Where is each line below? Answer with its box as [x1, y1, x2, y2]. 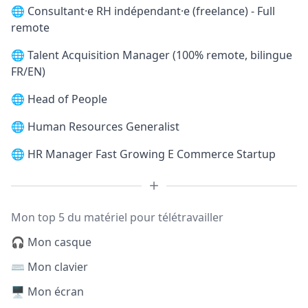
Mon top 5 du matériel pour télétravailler [11, 210, 223, 225]
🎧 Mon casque [11, 234, 91, 250]
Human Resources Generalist [27, 119, 179, 134]
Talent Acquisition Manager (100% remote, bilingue [27, 47, 292, 63]
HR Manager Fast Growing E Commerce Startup [27, 146, 276, 162]
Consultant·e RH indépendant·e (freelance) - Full [27, 3, 275, 19]
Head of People [27, 91, 107, 107]
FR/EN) [11, 64, 45, 79]
